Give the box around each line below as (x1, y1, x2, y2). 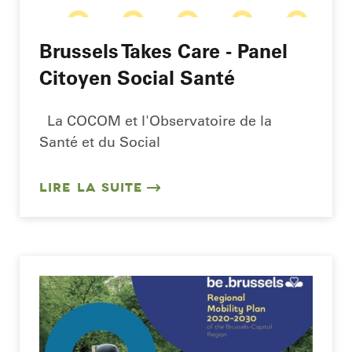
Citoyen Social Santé (39, 64, 235, 90)
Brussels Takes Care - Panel (39, 38, 288, 63)
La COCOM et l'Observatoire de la (39, 111, 272, 130)
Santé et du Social (39, 132, 160, 151)
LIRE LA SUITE (39, 180, 143, 196)
